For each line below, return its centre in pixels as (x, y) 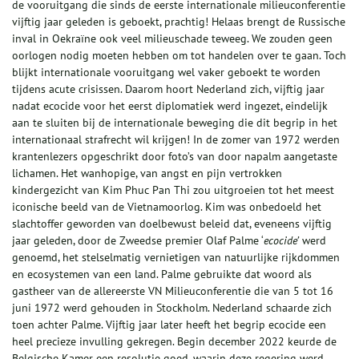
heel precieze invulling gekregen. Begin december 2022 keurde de (174, 342)
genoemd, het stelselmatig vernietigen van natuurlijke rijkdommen (176, 258)
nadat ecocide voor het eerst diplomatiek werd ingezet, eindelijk (170, 106)
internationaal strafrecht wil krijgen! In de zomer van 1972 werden (176, 140)
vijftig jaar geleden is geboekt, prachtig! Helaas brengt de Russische (179, 22)
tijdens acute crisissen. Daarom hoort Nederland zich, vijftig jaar (168, 89)
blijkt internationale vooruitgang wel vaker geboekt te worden (166, 73)
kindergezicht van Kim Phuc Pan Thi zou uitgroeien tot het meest (173, 190)
